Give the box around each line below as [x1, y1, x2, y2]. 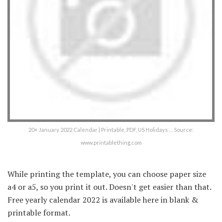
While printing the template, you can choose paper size [7, 168, 206, 179]
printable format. [7, 207, 70, 218]
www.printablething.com [80, 139, 142, 146]
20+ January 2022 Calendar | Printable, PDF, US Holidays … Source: [28, 126, 194, 133]
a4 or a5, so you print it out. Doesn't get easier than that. [7, 181, 211, 192]
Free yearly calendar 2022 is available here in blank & [7, 194, 198, 205]
